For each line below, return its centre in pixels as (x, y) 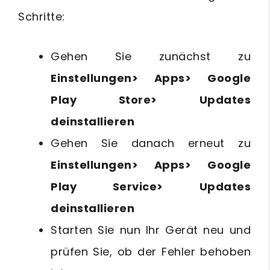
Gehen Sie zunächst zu (151, 57)
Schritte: (42, 17)
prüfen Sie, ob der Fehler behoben (151, 252)
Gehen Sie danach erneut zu (151, 143)
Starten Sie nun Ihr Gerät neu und (151, 230)
